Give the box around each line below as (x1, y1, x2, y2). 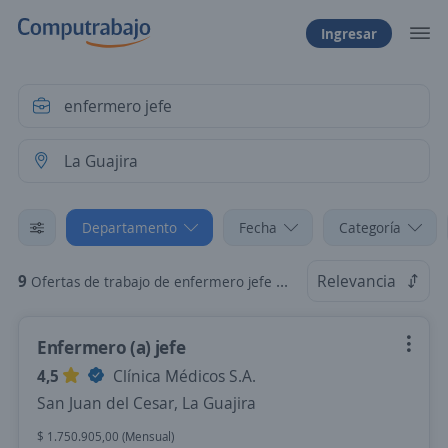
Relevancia (317, 270, 396, 292)
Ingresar (321, 23, 377, 43)
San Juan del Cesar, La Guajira (37, 392, 256, 414)
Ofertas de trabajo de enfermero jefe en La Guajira (31, 272, 276, 291)
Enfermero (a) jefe (37, 335, 186, 359)
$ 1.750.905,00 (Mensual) (37, 428, 174, 445)
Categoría (339, 218, 401, 237)
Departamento (82, 218, 177, 237)
